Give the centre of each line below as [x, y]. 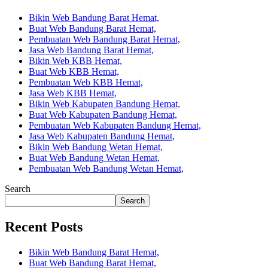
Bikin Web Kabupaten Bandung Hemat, [104, 103]
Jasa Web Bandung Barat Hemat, [91, 50]
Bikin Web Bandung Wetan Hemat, [96, 147]
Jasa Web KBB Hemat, [73, 93]
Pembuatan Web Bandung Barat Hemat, [104, 39]
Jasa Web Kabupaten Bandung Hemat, [102, 136]
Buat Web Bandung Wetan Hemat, [94, 157]
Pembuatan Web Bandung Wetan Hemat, [106, 168]
